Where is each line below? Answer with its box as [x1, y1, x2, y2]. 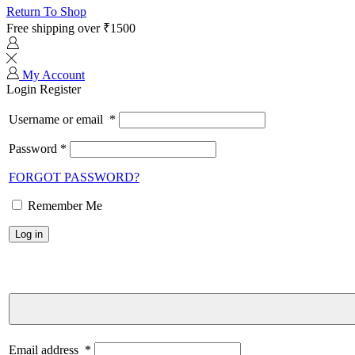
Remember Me [28, 199, 102, 212]
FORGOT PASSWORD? [9, 170, 139, 184]
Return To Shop [6, 5, 86, 18]
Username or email [9, 113, 109, 126]
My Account [22, 68, 85, 82]
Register [40, 82, 81, 96]
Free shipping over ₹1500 [6, 21, 136, 35]
